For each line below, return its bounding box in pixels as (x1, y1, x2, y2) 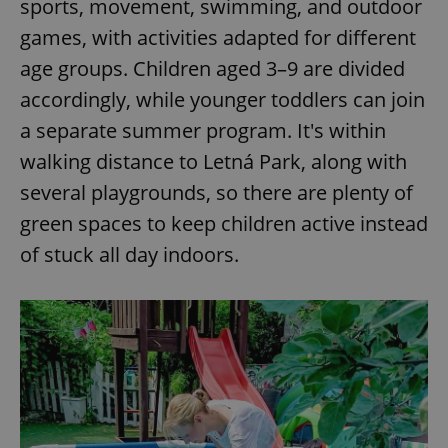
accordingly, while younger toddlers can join (20, 85, 425, 113)
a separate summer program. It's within (20, 116, 386, 144)
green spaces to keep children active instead (20, 209, 428, 237)
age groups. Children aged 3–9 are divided (20, 54, 405, 82)
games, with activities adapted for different (20, 23, 416, 51)
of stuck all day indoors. (20, 240, 239, 268)
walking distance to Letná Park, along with (20, 147, 407, 175)
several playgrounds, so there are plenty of (20, 178, 413, 206)
